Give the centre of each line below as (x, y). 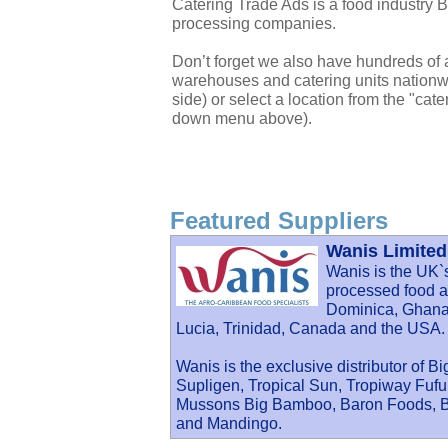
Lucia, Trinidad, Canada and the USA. (310, 328)
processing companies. (254, 23)
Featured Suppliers (279, 220)
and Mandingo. (229, 423)
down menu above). (242, 118)
